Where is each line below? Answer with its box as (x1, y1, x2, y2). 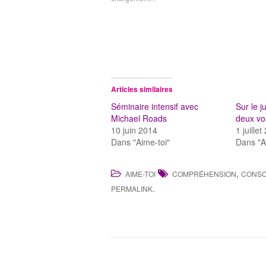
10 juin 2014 (111, 124, 157, 137)
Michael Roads (111, 112, 167, 125)
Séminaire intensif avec (111, 100, 198, 113)
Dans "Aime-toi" (111, 136, 170, 148)
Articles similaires (111, 84, 173, 95)
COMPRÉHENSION (172, 169, 236, 179)
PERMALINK (111, 183, 153, 194)
